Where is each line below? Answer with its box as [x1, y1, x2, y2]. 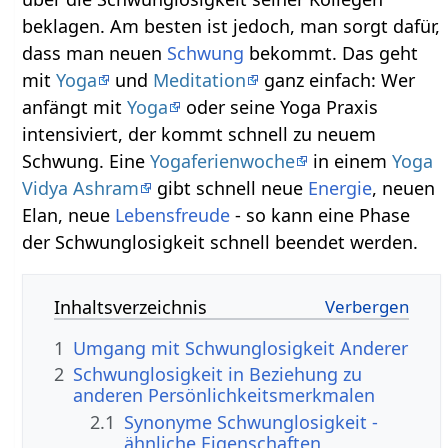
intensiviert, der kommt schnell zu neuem [22, 121, 377, 146]
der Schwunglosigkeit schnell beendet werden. [22, 229, 419, 254]
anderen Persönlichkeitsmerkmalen [73, 383, 376, 408]
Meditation [153, 67, 247, 92]
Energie [308, 175, 373, 200]
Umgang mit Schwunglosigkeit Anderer [73, 335, 409, 360]
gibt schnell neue [152, 175, 309, 200]
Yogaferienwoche [150, 148, 296, 173]
